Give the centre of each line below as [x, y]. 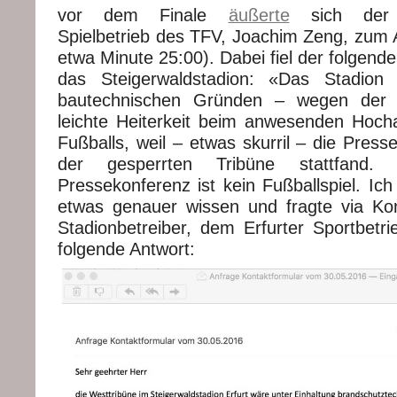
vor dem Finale [143, 15]
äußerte [259, 15]
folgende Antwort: [126, 249]
